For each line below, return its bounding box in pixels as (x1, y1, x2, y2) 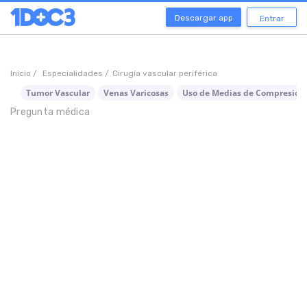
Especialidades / (42, 69, 109, 78)
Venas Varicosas (103, 87, 169, 99)
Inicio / (10, 69, 39, 78)
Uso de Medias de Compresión (182, 87, 305, 99)
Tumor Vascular (26, 87, 90, 99)
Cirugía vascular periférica (112, 69, 217, 78)
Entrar (259, 14, 284, 23)
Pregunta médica (10, 106, 90, 118)
